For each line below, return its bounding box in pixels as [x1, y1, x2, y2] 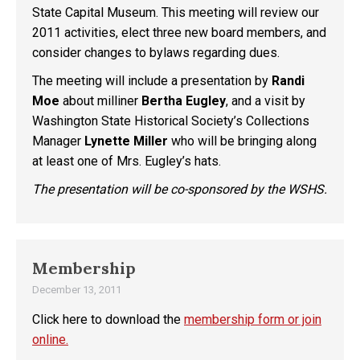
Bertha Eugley [141, 93, 226, 108]
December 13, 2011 [32, 284, 121, 296]
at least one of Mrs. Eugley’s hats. [32, 153, 221, 169]
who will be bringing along [168, 133, 317, 149]
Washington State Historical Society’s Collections [32, 113, 309, 129]
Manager [32, 133, 84, 149]
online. [32, 332, 68, 347]
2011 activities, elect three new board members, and [32, 25, 326, 40]
